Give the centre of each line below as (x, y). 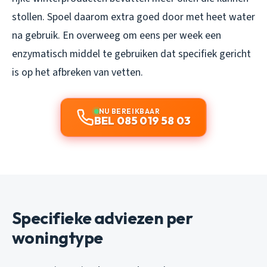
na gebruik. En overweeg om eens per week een (117, 35)
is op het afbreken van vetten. (77, 72)
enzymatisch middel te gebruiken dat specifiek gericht (131, 54)
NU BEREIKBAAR (129, 111)
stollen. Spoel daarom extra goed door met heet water (133, 17)
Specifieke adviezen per (103, 218)
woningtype (58, 237)
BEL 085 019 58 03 (142, 120)
